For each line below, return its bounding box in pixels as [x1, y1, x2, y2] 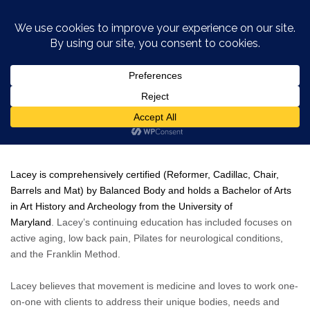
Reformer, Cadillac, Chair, [167, 169, 279, 181]
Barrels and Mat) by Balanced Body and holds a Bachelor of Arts [10, 185, 291, 197]
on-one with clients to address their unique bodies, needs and [10, 296, 280, 308]
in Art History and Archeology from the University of [10, 201, 232, 212]
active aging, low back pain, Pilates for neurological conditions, [10, 232, 283, 244]
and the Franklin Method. [10, 248, 123, 260]
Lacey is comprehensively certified [10, 169, 161, 181]
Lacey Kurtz [111, 104, 199, 123]
